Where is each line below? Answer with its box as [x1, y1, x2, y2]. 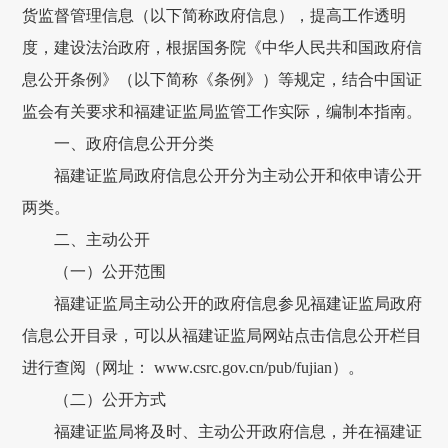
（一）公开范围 [22, 263, 167, 281]
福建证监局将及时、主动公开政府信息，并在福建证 [22, 423, 423, 441]
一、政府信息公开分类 [22, 135, 215, 153]
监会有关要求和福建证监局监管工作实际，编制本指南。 [22, 103, 423, 121]
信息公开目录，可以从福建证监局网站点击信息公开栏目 [22, 327, 423, 345]
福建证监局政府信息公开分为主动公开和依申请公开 [22, 167, 423, 185]
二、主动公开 [22, 231, 151, 249]
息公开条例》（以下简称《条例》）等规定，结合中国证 [22, 71, 423, 89]
